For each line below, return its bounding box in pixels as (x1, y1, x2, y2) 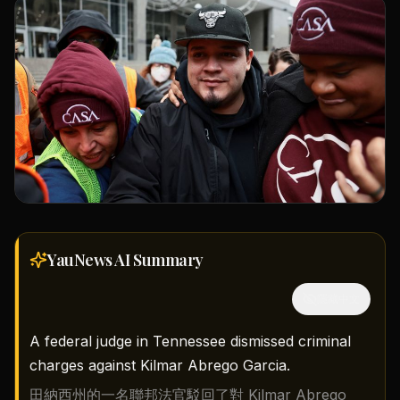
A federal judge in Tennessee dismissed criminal (29, 331, 351, 350)
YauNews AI (47, 248, 134, 271)
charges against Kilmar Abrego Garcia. (29, 355, 290, 374)
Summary (133, 248, 204, 271)
